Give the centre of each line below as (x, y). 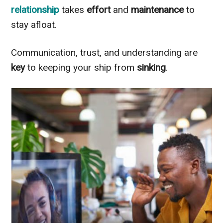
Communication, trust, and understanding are (105, 52)
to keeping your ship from (82, 67)
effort (100, 9)
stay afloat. (34, 24)
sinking (152, 67)
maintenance (159, 9)
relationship (35, 9)
